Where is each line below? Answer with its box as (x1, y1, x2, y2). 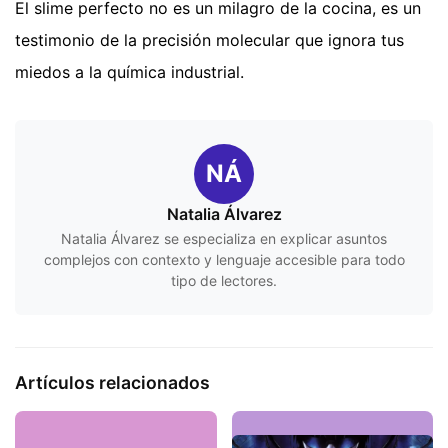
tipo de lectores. (171, 271, 277, 289)
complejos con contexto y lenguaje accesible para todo (43, 250, 405, 268)
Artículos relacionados (15, 371, 210, 393)
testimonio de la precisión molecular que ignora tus (15, 29, 404, 50)
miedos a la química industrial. (15, 61, 244, 82)
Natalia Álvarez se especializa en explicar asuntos (61, 229, 387, 247)
